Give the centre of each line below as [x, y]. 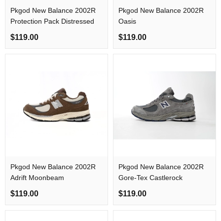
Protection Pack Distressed [52, 21]
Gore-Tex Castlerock [150, 178]
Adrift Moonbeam [37, 178]
